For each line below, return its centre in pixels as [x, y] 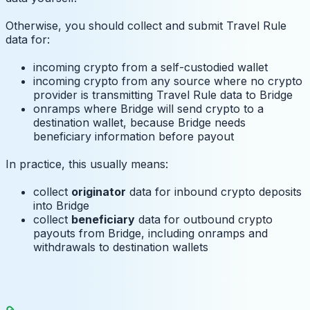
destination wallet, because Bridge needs [139, 123]
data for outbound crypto [204, 220]
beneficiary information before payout [134, 137]
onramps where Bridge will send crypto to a [148, 109]
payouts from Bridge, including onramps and [151, 234]
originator [99, 192]
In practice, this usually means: [87, 164]
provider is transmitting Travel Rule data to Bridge [163, 95]
